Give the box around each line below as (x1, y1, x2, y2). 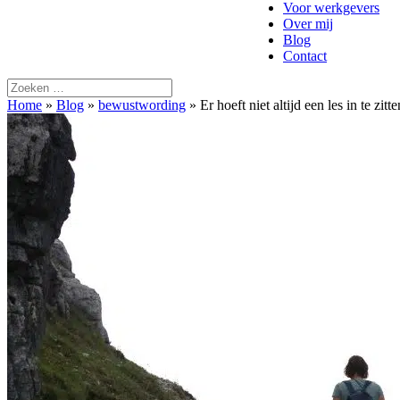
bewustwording (98, 97, 186, 112)
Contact (283, 48, 327, 63)
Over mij (283, 16, 333, 31)
